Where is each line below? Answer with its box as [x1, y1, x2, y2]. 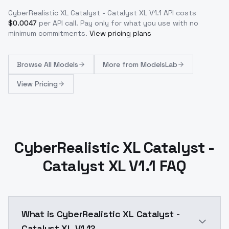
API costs [162, 8, 196, 18]
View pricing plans [89, 29, 151, 38]
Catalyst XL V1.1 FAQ [43, 156, 186, 176]
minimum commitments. [8, 29, 87, 38]
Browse [17, 60, 44, 70]
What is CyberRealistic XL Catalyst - [21, 208, 180, 220]
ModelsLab [141, 60, 177, 70]
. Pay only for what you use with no [76, 18, 198, 28]
